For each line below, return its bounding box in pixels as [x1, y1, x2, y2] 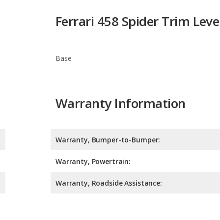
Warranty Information [55, 50, 186, 68]
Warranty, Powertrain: [55, 112, 131, 122]
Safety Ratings [55, 172, 140, 191]
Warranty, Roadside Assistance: [55, 134, 162, 144]
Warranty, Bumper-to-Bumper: [55, 91, 161, 101]
